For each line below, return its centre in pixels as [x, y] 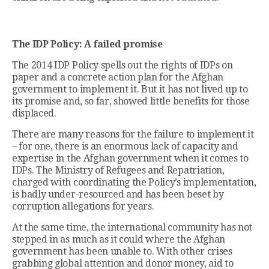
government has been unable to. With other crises [122, 252]
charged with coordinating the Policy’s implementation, [134, 183]
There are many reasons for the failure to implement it [133, 134]
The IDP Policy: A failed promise [87, 44]
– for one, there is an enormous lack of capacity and [125, 147]
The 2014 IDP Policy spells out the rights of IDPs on [122, 65]
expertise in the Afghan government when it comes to [130, 159]
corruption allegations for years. [83, 207]
